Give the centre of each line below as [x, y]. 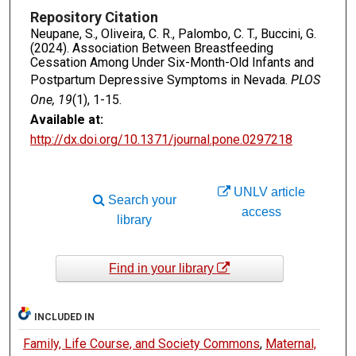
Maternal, [290, 344]
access [262, 212]
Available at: [66, 119]
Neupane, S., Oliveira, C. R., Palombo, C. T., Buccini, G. [173, 33]
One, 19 [51, 99]
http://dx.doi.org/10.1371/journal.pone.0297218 [161, 139]
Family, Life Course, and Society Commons [141, 344]
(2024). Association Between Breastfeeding [151, 48]
